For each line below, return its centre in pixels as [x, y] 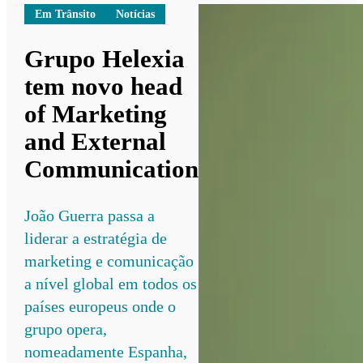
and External [96, 141]
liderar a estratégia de [96, 238]
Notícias [136, 14]
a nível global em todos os [111, 283]
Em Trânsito [65, 14]
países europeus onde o [100, 306]
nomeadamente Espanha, [106, 351]
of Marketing [96, 113]
